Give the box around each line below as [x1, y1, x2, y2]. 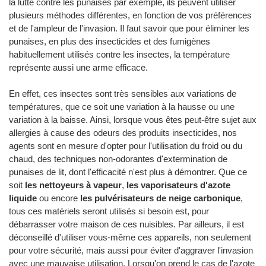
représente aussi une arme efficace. [9, 62, 148, 73]
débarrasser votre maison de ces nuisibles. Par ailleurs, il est [9, 219, 244, 230]
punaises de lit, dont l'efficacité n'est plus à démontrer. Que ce [9, 167, 247, 178]
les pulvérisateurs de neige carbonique [80, 193, 240, 204]
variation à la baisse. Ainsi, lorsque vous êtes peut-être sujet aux [9, 115, 256, 125]
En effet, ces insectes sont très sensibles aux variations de [9, 88, 236, 99]
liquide [9, 193, 37, 204]
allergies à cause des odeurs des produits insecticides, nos [9, 128, 237, 138]
